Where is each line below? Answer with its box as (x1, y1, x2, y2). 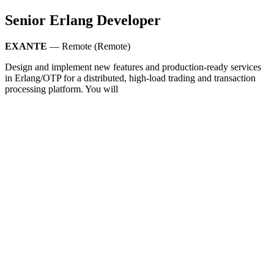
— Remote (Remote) (47, 40, 130, 51)
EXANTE (5, 40, 47, 51)
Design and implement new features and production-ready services (5, 61, 261, 72)
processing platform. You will (5, 83, 118, 94)
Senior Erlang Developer (5, 12, 161, 28)
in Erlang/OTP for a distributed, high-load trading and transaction (5, 72, 256, 83)
